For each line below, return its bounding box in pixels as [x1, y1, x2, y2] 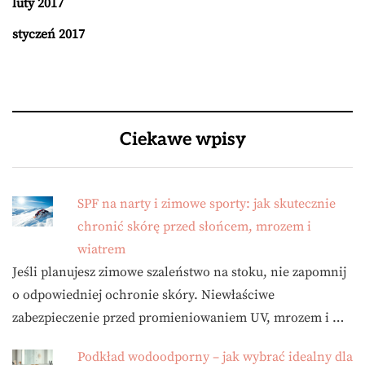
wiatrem [77, 240, 125, 257]
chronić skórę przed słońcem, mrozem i [77, 218, 311, 235]
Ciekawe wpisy [119, 128, 246, 150]
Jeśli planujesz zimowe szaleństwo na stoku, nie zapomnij [12, 263, 346, 280]
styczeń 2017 [12, 25, 85, 42]
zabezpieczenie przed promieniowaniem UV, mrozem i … [12, 309, 344, 326]
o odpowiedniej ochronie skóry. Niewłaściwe [12, 286, 275, 303]
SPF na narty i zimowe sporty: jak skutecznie [77, 195, 336, 212]
